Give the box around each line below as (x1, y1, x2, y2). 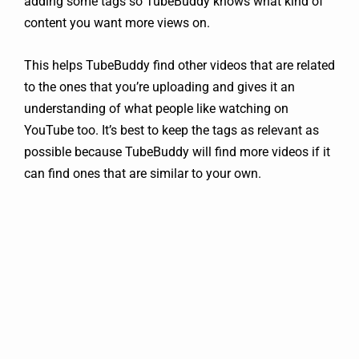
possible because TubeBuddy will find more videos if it (24, 143, 330, 159)
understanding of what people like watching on (24, 100, 288, 116)
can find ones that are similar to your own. (24, 165, 261, 181)
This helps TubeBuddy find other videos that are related (24, 57, 335, 73)
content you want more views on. (24, 14, 210, 30)
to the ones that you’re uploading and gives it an (24, 79, 295, 95)
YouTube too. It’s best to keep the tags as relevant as (24, 122, 319, 138)
